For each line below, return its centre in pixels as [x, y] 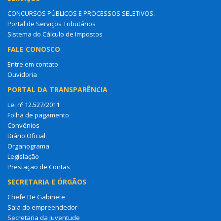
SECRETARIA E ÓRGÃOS [47, 182]
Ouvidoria [22, 74]
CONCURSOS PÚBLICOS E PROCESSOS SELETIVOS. [81, 13]
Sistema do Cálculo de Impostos [55, 34]
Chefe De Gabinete [36, 197]
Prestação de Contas [39, 166]
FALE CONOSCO [34, 49]
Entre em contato [33, 64]
